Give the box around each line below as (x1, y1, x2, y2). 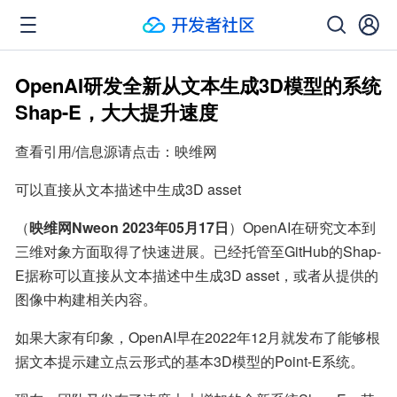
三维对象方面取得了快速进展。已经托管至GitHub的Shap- (15, 241, 381, 261)
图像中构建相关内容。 (15, 289, 157, 309)
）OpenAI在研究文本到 (229, 217, 376, 237)
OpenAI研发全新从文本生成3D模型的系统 (15, 71, 381, 99)
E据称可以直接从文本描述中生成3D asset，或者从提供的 (15, 265, 378, 285)
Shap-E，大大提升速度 (15, 97, 218, 126)
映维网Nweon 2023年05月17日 (29, 217, 229, 237)
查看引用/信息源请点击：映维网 (15, 141, 217, 161)
